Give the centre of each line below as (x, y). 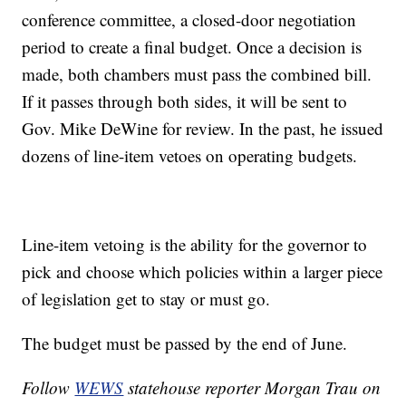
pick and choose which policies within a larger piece (203, 272)
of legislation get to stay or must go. (146, 299)
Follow (48, 388)
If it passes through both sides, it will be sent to (185, 101)
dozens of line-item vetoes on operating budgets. (190, 156)
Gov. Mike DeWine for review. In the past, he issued (203, 129)
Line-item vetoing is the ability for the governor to (195, 245)
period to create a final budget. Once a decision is (192, 47)
